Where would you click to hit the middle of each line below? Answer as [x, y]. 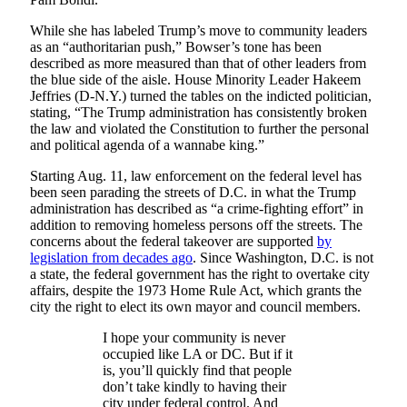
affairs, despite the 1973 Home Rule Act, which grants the [196, 291]
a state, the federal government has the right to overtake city [200, 274]
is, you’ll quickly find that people [197, 371]
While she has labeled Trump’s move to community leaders [199, 31]
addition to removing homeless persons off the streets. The [196, 225]
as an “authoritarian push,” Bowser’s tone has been [176, 47]
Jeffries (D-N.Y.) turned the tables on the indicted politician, [201, 96]
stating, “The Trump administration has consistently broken [199, 113]
